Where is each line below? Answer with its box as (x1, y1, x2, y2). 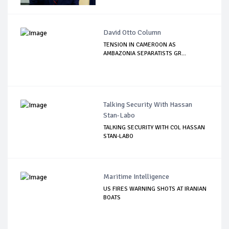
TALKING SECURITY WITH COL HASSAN (103, 123, 205, 131)
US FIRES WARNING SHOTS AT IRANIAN (103, 185, 207, 193)
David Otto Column (103, 28, 162, 37)
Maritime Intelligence (103, 172, 170, 181)
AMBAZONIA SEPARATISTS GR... (103, 49, 187, 57)
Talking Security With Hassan (103, 100, 193, 109)
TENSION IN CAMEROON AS (103, 40, 176, 49)
